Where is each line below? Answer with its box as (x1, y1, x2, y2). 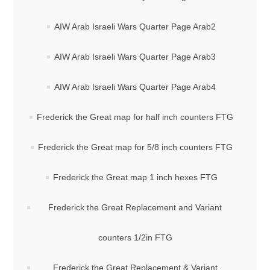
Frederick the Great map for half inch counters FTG (37, 112, 233, 122)
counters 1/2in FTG (98, 233, 172, 242)
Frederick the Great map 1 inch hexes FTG (52, 172, 218, 182)
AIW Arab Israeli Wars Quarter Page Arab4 (54, 82, 216, 92)
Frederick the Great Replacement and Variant (48, 202, 222, 212)
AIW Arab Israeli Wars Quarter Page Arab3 (54, 52, 216, 61)
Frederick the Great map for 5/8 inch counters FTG (37, 142, 233, 152)
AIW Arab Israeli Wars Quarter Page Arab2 (54, 22, 216, 31)
